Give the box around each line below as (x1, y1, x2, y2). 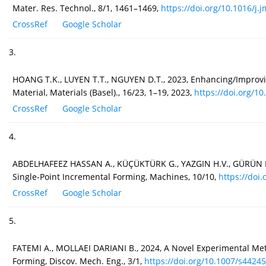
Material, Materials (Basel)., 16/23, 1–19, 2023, (12, 87, 194, 99)
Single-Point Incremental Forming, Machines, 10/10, (12, 171, 218, 183)
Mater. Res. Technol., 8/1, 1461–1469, (12, 2, 161, 14)
